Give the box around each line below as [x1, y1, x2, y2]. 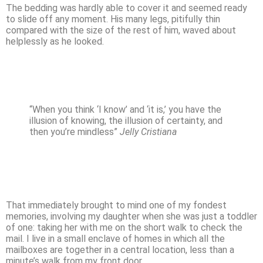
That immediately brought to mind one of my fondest [6, 199, 227, 211]
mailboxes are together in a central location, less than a [6, 244, 234, 255]
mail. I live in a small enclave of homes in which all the [6, 232, 225, 244]
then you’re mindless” [29, 126, 120, 137]
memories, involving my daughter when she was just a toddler [6, 210, 257, 222]
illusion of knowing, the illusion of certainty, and [29, 114, 222, 126]
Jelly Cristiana [120, 126, 177, 137]
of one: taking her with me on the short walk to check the [6, 221, 242, 233]
